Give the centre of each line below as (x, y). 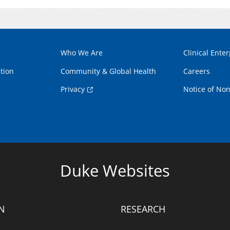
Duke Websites (115, 170)
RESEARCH (143, 209)
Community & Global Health (109, 71)
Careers (196, 71)
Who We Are (82, 53)
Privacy (73, 89)
